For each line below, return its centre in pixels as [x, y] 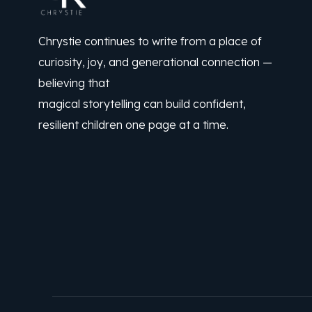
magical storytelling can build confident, [142, 103]
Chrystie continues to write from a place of [150, 41]
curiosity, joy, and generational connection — [155, 62]
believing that [74, 83]
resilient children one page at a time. [133, 124]
